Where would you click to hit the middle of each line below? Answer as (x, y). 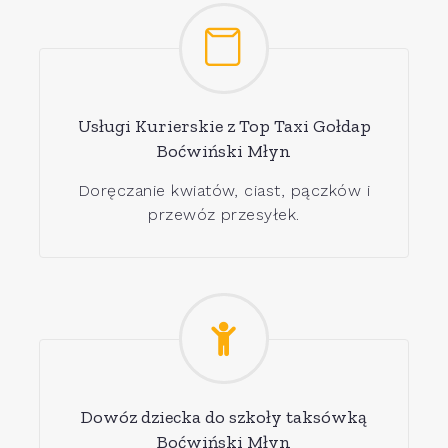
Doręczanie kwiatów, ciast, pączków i (224, 191)
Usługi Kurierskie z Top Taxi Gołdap (224, 126)
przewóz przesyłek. (224, 215)
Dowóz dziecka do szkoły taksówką (224, 416)
